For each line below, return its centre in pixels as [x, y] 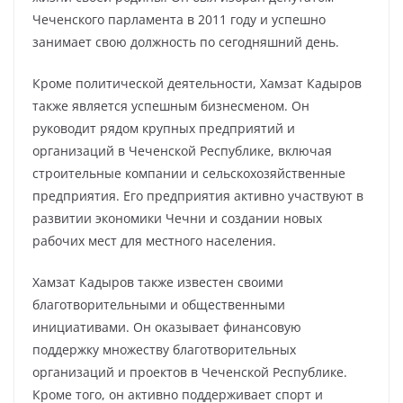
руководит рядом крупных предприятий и [164, 128]
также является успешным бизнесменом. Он [171, 106]
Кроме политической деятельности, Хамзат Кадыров [197, 83]
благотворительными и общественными [159, 304]
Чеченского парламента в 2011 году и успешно [179, 19]
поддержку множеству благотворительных [164, 349]
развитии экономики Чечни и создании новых [177, 218]
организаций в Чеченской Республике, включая [182, 151]
